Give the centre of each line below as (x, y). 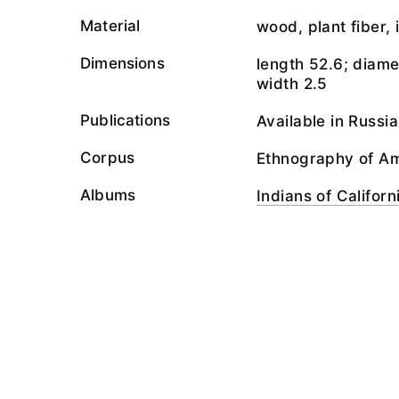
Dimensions (122, 63)
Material (110, 26)
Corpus (108, 158)
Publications (126, 120)
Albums (108, 195)
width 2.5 (292, 84)
